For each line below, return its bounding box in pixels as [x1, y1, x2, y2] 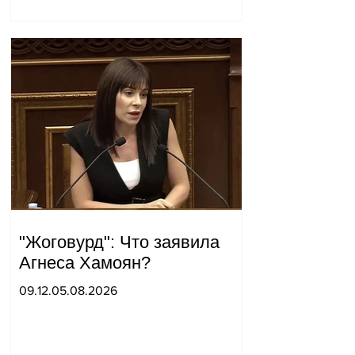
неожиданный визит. [19, 6, 182, 27]
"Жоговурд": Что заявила [19, 232, 219, 253]
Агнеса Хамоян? [19, 253, 151, 273]
